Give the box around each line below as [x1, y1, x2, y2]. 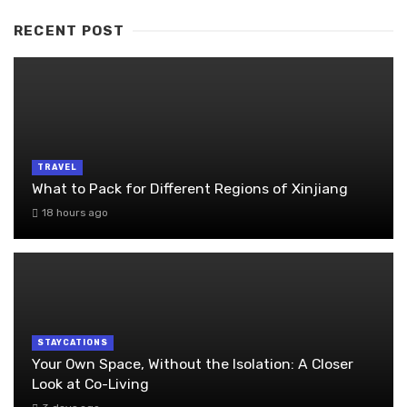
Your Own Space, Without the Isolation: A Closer [32, 354, 353, 372]
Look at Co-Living [32, 374, 149, 392]
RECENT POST [14, 22, 125, 39]
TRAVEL [37, 162, 77, 172]
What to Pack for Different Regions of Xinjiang [32, 179, 348, 197]
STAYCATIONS [37, 337, 108, 347]
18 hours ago [41, 205, 108, 219]
